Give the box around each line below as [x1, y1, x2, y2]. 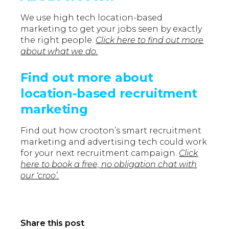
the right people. [20, 35, 96, 45]
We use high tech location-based [20, 13, 163, 23]
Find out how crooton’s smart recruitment [20, 126, 202, 136]
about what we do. [20, 47, 98, 57]
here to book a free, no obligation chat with [20, 159, 197, 170]
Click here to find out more [96, 35, 204, 45]
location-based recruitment [20, 86, 197, 101]
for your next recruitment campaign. [20, 148, 179, 158]
